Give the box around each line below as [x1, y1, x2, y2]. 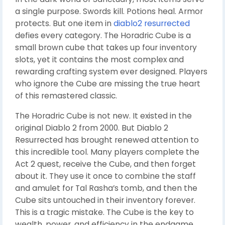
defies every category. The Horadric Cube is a [15, 30, 191, 41]
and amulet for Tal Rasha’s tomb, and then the [15, 183, 197, 193]
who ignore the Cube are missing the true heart [15, 78, 200, 89]
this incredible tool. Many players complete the [15, 147, 199, 157]
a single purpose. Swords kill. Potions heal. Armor [15, 6, 203, 17]
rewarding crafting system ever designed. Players [15, 66, 207, 77]
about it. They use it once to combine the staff [15, 171, 196, 181]
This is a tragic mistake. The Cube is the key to [15, 207, 194, 217]
